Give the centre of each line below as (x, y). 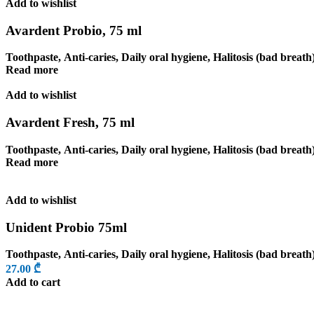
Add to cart (33, 282)
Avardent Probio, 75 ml (74, 30)
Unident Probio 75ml (66, 227)
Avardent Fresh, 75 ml (70, 123)
